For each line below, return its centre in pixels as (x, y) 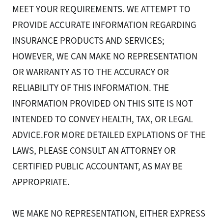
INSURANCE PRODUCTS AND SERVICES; (88, 41)
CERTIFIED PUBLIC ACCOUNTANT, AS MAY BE (97, 166)
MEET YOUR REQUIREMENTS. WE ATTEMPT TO (101, 9)
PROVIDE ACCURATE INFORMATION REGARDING (104, 25)
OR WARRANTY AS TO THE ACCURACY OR (91, 72)
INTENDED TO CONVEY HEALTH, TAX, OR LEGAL (103, 119)
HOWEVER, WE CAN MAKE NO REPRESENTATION (105, 56)
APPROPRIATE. (41, 182)
